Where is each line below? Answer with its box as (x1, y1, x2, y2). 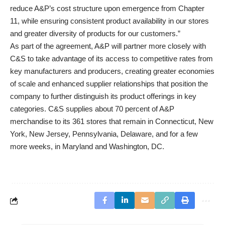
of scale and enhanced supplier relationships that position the (10, 79, 208, 88)
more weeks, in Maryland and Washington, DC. (10, 142, 164, 151)
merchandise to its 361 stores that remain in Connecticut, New (10, 117, 213, 126)
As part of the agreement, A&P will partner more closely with (10, 42, 206, 50)
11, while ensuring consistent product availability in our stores (10, 17, 209, 25)
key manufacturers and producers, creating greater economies (10, 67, 214, 75)
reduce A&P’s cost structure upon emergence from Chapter (10, 4, 204, 13)
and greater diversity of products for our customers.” (10, 29, 180, 38)
